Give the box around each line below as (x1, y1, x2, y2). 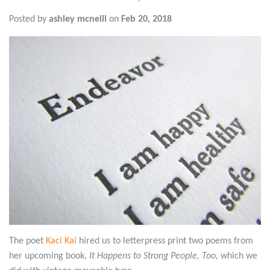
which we (221, 251, 257, 262)
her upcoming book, (9, 251, 89, 262)
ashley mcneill (49, 14, 107, 24)
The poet (9, 236, 46, 246)
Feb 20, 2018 (121, 14, 172, 24)
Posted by (9, 14, 49, 24)
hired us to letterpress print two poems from (77, 236, 253, 246)
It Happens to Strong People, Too (89, 251, 216, 262)
